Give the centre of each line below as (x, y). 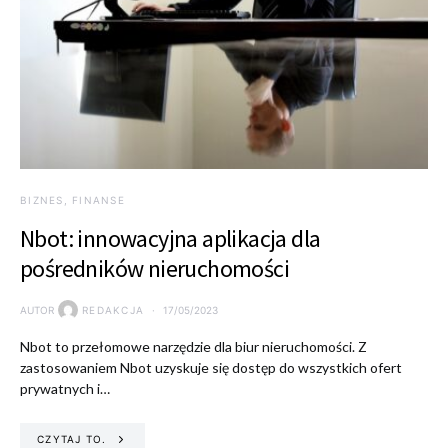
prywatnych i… (65, 388)
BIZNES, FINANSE (72, 200)
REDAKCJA (113, 309)
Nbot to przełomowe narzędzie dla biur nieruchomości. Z (193, 346)
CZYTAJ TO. (72, 438)
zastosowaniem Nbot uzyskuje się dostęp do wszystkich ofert (211, 367)
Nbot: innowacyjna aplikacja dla (170, 238)
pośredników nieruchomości (154, 268)
